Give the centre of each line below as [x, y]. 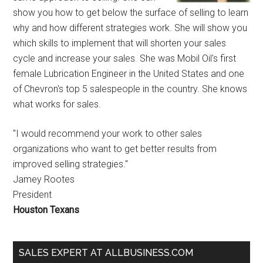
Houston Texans [46, 210]
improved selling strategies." [71, 164]
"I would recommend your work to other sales [108, 134]
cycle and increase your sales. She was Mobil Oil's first [125, 59]
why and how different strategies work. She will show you [130, 28]
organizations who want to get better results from [115, 149]
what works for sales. [57, 104]
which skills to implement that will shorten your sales [120, 43]
